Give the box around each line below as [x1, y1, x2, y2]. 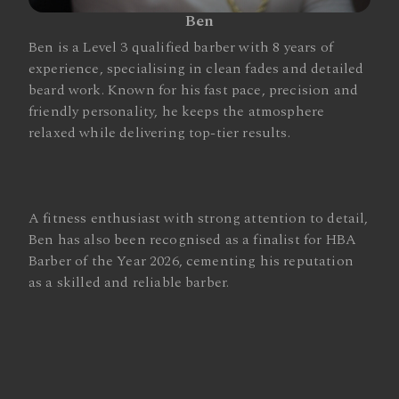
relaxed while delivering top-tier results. [28, 122, 290, 143]
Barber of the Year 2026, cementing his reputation [28, 250, 354, 272]
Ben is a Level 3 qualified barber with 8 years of [28, 37, 333, 58]
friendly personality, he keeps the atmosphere [28, 101, 325, 122]
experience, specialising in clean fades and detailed [28, 58, 364, 79]
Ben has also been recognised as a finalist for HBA [28, 229, 357, 250]
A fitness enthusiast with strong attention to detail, [28, 208, 369, 229]
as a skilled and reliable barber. [28, 272, 230, 293]
